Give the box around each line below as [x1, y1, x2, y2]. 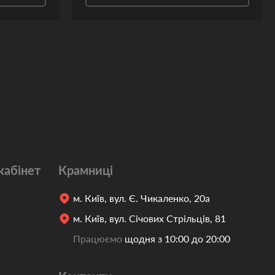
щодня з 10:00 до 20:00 [122, 233, 230, 244]
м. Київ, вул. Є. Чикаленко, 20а [72, 192, 210, 204]
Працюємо [72, 233, 122, 244]
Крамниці [58, 163, 113, 177]
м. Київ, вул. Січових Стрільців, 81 [72, 212, 226, 224]
